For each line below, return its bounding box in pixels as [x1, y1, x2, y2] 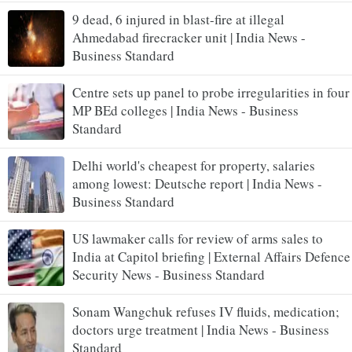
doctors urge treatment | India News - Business [72, 320, 329, 339]
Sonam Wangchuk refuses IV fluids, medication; [72, 302, 339, 321]
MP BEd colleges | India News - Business [72, 101, 299, 119]
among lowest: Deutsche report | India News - [72, 174, 322, 192]
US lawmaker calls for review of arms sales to [72, 229, 323, 247]
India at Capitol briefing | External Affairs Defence [72, 247, 350, 266]
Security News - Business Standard [72, 265, 265, 284]
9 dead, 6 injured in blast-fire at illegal [72, 9, 284, 28]
